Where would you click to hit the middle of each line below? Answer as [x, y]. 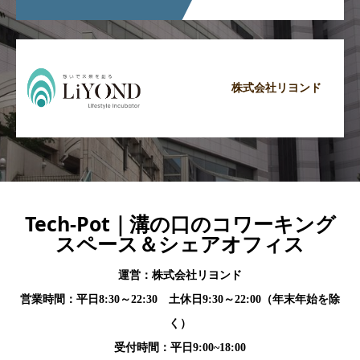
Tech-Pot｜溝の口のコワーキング [180, 224]
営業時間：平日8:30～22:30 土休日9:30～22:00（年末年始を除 [180, 299]
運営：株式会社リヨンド [180, 275]
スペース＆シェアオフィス [180, 244]
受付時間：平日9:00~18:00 [180, 347]
